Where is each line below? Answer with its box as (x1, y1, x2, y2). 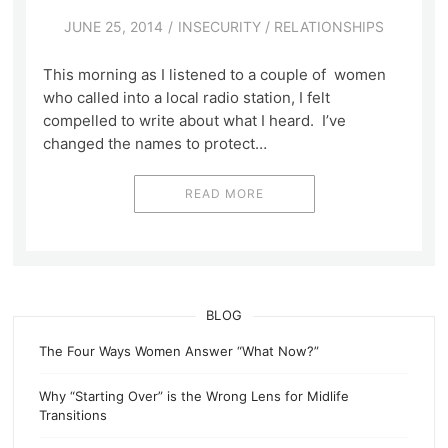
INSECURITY (178, 18, 261, 36)
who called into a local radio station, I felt (42, 88, 330, 108)
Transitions (39, 406, 108, 423)
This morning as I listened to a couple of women (42, 65, 386, 85)
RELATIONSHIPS (274, 18, 384, 36)
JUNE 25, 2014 (64, 18, 163, 36)
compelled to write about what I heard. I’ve (42, 111, 346, 131)
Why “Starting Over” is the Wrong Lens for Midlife (39, 387, 350, 404)
